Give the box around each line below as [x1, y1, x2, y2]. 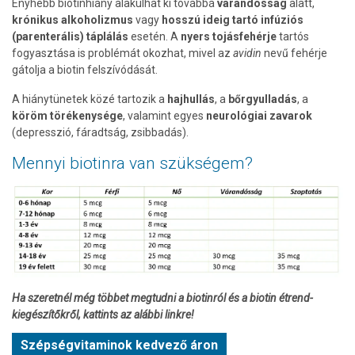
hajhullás [167, 92, 215, 105]
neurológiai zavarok [206, 109, 312, 122]
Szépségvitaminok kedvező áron [21, 338, 218, 353]
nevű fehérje [264, 46, 327, 59]
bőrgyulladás [228, 92, 297, 105]
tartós [279, 29, 309, 43]
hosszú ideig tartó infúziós [159, 13, 303, 26]
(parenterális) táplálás [12, 29, 128, 43]
